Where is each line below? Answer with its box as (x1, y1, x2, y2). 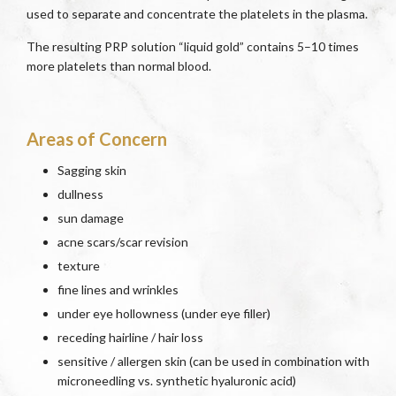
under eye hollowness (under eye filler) (57, 305, 270, 321)
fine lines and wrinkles (57, 281, 179, 297)
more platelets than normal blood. (27, 57, 211, 73)
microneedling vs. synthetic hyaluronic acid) (57, 372, 296, 388)
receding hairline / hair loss (57, 329, 203, 345)
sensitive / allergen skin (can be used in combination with (57, 353, 369, 369)
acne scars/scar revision (57, 233, 188, 249)
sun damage (57, 209, 124, 225)
